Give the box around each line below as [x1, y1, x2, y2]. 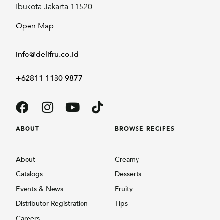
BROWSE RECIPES [115, 124, 175, 134]
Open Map [16, 20, 54, 31]
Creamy [115, 155, 139, 165]
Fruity [115, 184, 133, 194]
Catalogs [16, 169, 43, 179]
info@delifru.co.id [16, 49, 79, 60]
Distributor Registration [16, 199, 88, 209]
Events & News [16, 184, 64, 194]
